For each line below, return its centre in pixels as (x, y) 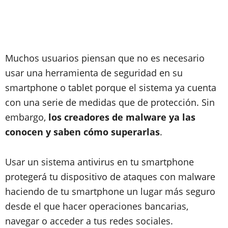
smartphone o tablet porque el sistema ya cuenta (111, 88)
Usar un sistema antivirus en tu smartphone (99, 162)
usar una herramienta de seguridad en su (94, 73)
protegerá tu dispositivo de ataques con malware (110, 177)
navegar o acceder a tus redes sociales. (89, 221)
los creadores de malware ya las (121, 117)
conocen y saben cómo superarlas (82, 132)
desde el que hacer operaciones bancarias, (97, 206)
